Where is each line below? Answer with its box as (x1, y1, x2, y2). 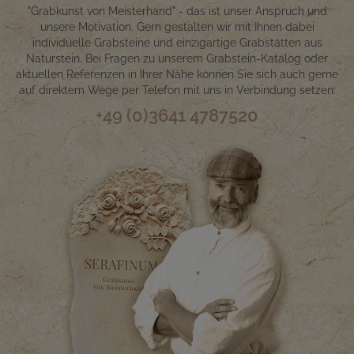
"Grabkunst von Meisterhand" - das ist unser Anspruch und (27, 5, 327, 18)
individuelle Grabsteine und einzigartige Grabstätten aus (32, 36, 322, 50)
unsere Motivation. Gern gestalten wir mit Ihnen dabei (40, 21, 314, 34)
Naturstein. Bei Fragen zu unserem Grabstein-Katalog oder (26, 52, 328, 66)
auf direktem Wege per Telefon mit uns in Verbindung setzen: (18, 84, 336, 97)
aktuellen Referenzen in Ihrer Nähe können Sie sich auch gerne (16, 68, 338, 81)
